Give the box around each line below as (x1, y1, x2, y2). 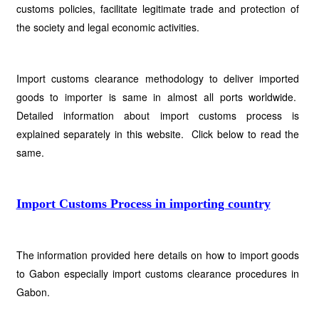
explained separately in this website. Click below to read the (16, 127, 300, 141)
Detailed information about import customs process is (16, 108, 300, 122)
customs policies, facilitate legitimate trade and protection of (16, 1, 300, 16)
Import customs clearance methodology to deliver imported (16, 71, 300, 85)
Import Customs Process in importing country (16, 197, 271, 211)
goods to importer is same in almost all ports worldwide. (16, 90, 300, 104)
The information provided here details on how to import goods (16, 248, 300, 262)
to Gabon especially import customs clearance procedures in (16, 266, 300, 281)
